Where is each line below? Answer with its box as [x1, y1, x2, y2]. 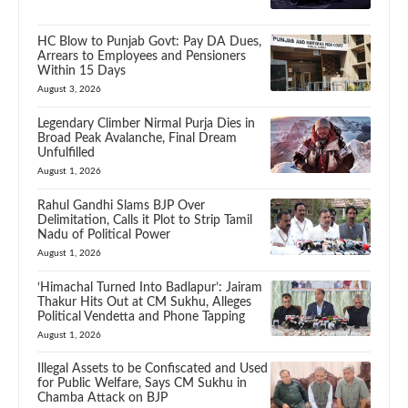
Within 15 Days [37, 65, 126, 78]
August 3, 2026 [37, 85, 101, 95]
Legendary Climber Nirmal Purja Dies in [37, 117, 255, 131]
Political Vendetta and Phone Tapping [37, 310, 245, 323]
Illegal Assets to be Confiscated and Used [37, 362, 268, 376]
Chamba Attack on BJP [37, 392, 168, 405]
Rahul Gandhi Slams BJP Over [37, 199, 205, 212]
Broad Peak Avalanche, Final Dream [37, 132, 237, 146]
